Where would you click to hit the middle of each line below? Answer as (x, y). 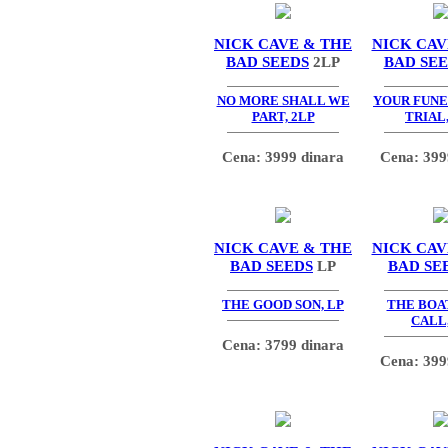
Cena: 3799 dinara (283, 344)
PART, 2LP (283, 117)
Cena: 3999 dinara (283, 156)
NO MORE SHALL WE (283, 101)
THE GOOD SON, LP (283, 305)
